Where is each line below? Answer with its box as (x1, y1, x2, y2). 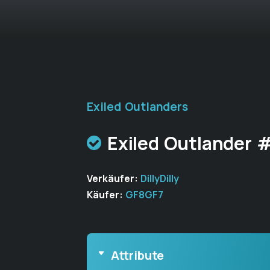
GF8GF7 (125, 188, 163, 201)
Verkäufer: (87, 172, 140, 185)
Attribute (111, 247, 164, 263)
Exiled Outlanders (87, 99, 188, 115)
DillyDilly (140, 172, 179, 185)
